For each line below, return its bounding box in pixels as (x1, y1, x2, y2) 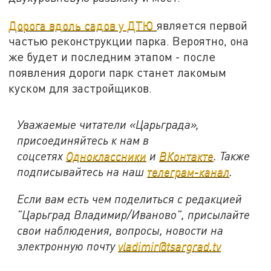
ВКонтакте (159, 148, 214, 163)
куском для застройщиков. (8, 80, 152, 95)
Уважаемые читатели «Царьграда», (17, 117, 200, 131)
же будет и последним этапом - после (8, 49, 216, 64)
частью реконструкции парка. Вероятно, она (8, 33, 249, 48)
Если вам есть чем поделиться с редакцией (17, 192, 243, 206)
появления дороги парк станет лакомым (8, 65, 227, 79)
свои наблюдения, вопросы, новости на (17, 223, 224, 238)
